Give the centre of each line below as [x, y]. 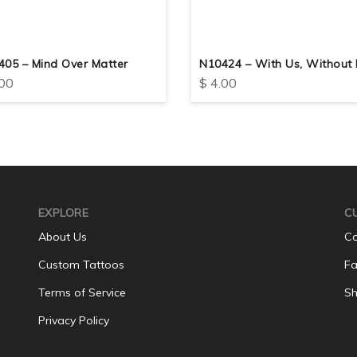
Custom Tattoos [81, 264]
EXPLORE [63, 212]
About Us [62, 236]
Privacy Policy [73, 320]
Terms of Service [82, 292]
